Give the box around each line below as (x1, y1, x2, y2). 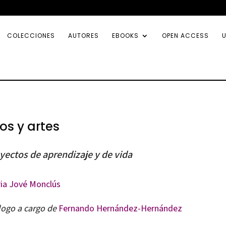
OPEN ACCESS (162, 31, 209, 40)
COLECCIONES (7, 31, 55, 40)
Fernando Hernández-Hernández (58, 202, 182, 214)
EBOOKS (112, 31, 139, 40)
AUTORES (68, 31, 99, 40)
